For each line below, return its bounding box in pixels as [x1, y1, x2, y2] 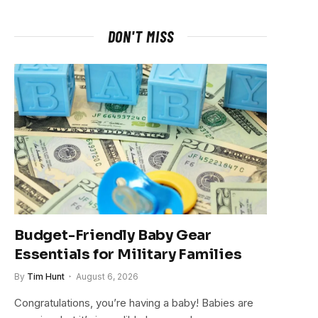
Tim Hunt [27, 270, 65, 282]
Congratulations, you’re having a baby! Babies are [14, 295, 253, 309]
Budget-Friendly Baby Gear [14, 226, 212, 244]
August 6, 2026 [76, 270, 138, 282]
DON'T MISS [107, 26, 174, 45]
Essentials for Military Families [14, 245, 242, 263]
